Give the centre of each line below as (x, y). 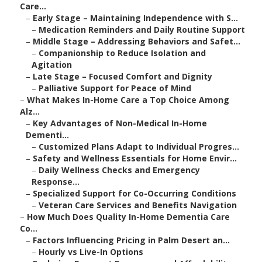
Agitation (52, 65)
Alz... (30, 112)
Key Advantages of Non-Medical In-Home (120, 123)
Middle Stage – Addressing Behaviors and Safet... (137, 42)
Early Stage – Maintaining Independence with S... (135, 18)
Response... (56, 182)
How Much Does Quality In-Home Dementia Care (128, 217)
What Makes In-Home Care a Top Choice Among (128, 100)
